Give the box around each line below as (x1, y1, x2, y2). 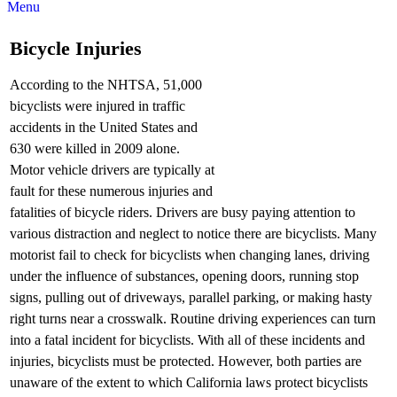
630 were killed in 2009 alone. (10, 140, 180, 156)
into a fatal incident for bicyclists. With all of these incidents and (10, 331, 365, 347)
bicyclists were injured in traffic (10, 97, 185, 113)
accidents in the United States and (10, 119, 198, 135)
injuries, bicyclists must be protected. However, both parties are (10, 353, 362, 369)
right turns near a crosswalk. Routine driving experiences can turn (10, 310, 376, 326)
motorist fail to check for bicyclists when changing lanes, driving (10, 246, 370, 262)
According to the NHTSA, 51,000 (10, 76, 202, 92)
